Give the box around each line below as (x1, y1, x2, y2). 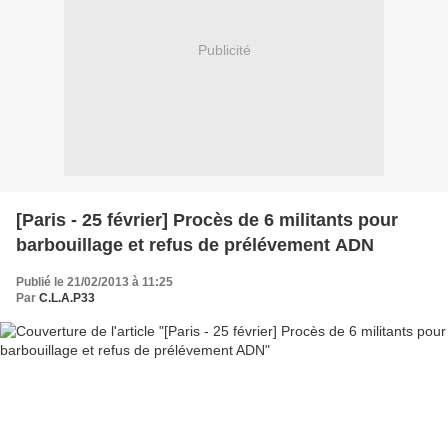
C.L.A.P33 (39, 290, 95, 305)
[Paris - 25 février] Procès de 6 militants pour (16, 209, 398, 230)
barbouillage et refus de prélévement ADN (16, 234, 374, 255)
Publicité (197, 42, 251, 59)
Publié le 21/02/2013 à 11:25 (16, 274, 173, 289)
